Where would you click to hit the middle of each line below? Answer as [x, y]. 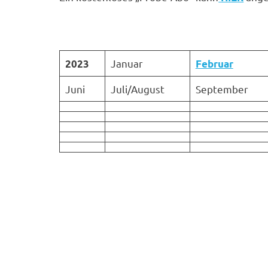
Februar [214, 63]
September [222, 89]
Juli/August [137, 89]
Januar [127, 63]
